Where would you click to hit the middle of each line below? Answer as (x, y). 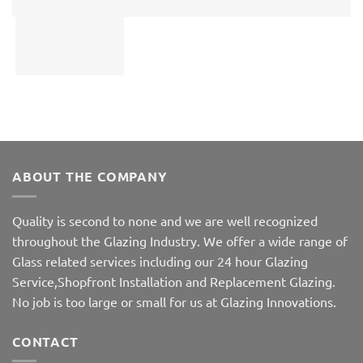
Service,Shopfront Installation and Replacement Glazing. (174, 281)
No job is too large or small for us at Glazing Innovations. (174, 301)
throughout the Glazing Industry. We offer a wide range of (180, 240)
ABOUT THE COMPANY (90, 177)
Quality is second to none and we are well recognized (165, 220)
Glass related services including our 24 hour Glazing (160, 261)
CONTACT (45, 341)
